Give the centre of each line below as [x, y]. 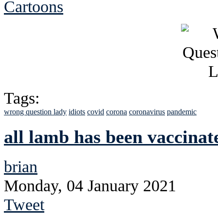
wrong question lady [35, 112]
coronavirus [147, 112]
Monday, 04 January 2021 [90, 186]
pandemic [182, 112]
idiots [77, 112]
